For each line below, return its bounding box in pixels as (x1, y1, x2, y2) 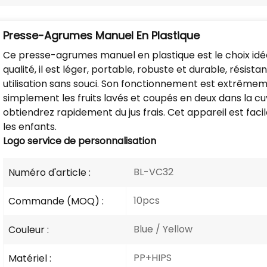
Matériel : (8, 251, 52, 265)
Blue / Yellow (131, 222, 193, 236)
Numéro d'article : (8, 165, 91, 179)
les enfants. (3, 119, 57, 133)
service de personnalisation (25, 133, 157, 148)
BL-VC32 (131, 164, 173, 179)
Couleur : (8, 222, 49, 237)
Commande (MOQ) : (8, 194, 104, 208)
